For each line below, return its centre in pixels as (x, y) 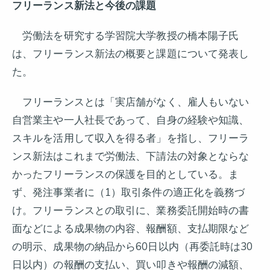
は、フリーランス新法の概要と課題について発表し (131, 54)
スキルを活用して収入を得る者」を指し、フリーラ (131, 138)
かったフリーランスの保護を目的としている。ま (126, 174)
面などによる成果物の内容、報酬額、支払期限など (131, 229)
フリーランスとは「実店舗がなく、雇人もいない (131, 102)
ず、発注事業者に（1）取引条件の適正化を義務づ (129, 193)
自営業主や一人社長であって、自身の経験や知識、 (131, 120)
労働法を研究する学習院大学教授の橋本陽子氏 (126, 36)
